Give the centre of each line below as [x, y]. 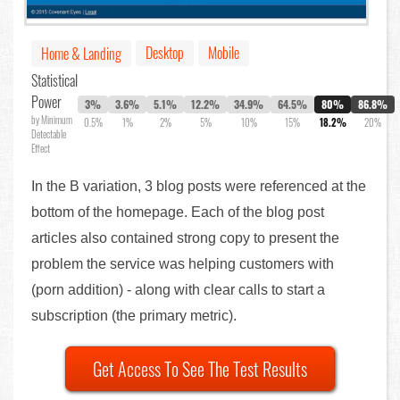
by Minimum [52, 120]
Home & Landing [81, 54]
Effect [41, 149]
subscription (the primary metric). [134, 316]
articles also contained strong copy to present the [185, 238]
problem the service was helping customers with [183, 264]
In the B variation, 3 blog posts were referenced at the [199, 187]
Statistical [54, 81]
